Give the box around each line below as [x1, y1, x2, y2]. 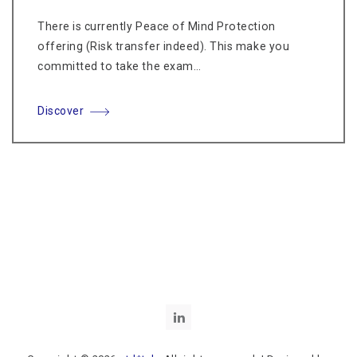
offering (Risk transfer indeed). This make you [37, 40, 290, 53]
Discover [37, 104, 84, 118]
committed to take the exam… [37, 60, 202, 73]
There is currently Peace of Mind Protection [37, 20, 276, 33]
